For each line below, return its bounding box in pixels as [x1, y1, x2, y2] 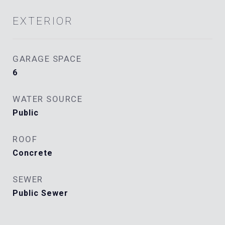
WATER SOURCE [13, 94, 82, 104]
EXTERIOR [13, 15, 73, 27]
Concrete [13, 148, 53, 158]
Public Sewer [13, 188, 68, 198]
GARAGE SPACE [13, 54, 81, 64]
